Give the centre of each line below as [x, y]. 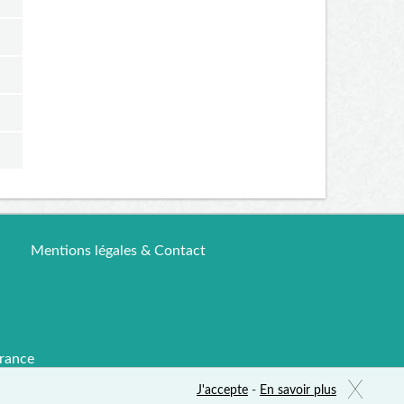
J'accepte [222, 390]
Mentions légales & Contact [118, 251]
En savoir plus [298, 390]
